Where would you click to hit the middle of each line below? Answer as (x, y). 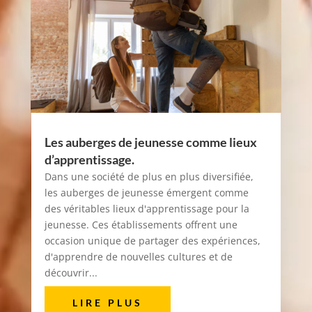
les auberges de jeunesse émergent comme (146, 192)
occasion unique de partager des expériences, (152, 240)
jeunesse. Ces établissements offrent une (141, 224)
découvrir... (71, 272)
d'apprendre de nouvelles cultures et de (138, 256)
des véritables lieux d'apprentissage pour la (147, 208)
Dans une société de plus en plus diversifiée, (149, 176)
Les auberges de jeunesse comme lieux (150, 142)
